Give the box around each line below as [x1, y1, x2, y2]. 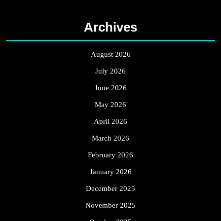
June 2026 [94, 84, 127, 92]
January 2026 [89, 168, 132, 176]
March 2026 [92, 134, 129, 143]
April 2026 [94, 117, 127, 126]
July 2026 [95, 67, 126, 75]
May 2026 [95, 101, 126, 109]
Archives [84, 20, 137, 35]
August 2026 [90, 50, 131, 59]
